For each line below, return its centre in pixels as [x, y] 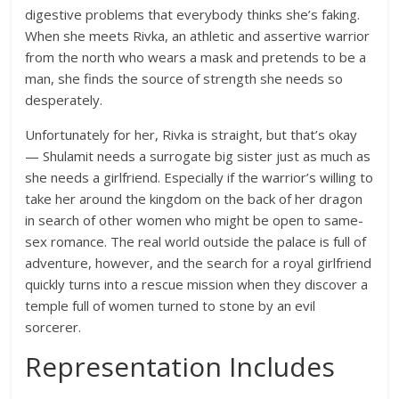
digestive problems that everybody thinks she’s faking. [193, 15]
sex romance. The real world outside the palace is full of [196, 242]
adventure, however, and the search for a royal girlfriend [199, 263]
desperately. [64, 100]
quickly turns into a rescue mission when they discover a [197, 285]
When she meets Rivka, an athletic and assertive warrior [198, 36]
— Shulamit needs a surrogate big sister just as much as [198, 156]
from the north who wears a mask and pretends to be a [196, 57]
